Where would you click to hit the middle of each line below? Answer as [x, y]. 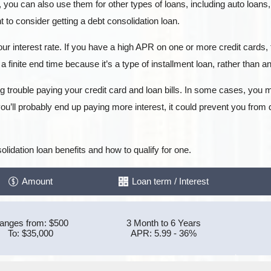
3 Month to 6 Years [164, 223]
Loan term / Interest [170, 181]
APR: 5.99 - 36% [164, 233]
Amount [37, 181]
